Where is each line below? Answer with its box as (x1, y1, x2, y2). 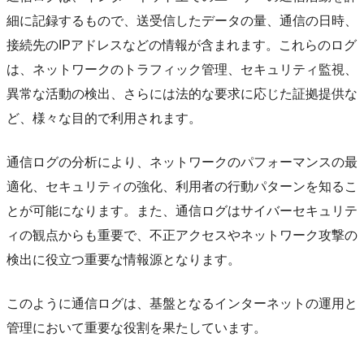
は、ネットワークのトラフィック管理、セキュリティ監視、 (6, 63, 357, 77)
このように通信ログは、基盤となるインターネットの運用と (6, 297, 357, 311)
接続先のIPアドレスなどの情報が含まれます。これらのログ (6, 38, 357, 53)
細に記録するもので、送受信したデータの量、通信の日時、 (6, 14, 357, 28)
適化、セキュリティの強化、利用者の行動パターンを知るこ (6, 180, 357, 194)
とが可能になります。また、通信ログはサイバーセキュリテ (6, 204, 357, 219)
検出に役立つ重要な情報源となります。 (6, 253, 240, 267)
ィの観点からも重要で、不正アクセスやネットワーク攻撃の (6, 228, 357, 243)
